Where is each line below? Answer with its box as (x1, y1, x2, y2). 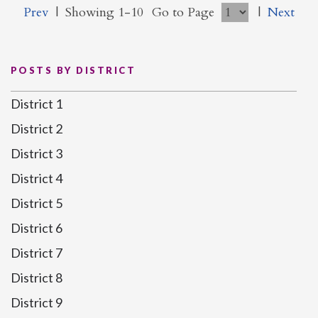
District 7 (11, 245, 62, 261)
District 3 (11, 146, 62, 161)
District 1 (11, 96, 62, 111)
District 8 (11, 270, 62, 285)
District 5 (11, 195, 62, 211)
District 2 (11, 121, 62, 136)
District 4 (11, 170, 62, 186)
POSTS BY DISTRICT (11, 65, 136, 76)
